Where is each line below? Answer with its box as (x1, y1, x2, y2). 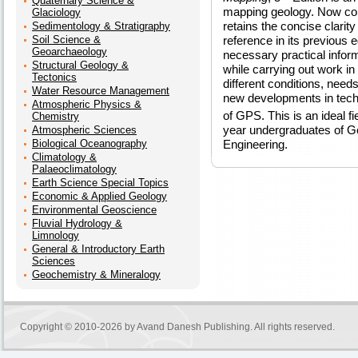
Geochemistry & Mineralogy (32, 268, 161, 280)
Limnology (32, 229, 79, 241)
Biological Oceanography (32, 137, 147, 149)
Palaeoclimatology (32, 163, 117, 175)
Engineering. (223, 137, 288, 152)
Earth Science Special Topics (32, 177, 169, 189)
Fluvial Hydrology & (32, 217, 122, 229)
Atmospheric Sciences (32, 124, 137, 136)
